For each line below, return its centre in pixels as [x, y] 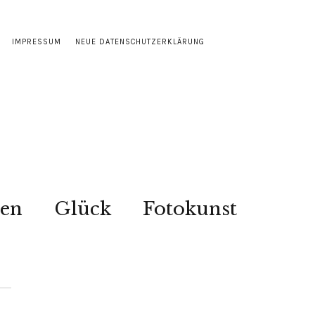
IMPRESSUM [37, 42]
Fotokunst [189, 209]
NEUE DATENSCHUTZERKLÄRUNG [140, 42]
